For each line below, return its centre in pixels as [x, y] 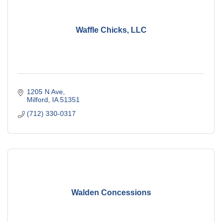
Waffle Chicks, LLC [111, 30]
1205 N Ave [45, 92]
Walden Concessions [111, 192]
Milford [37, 100]
